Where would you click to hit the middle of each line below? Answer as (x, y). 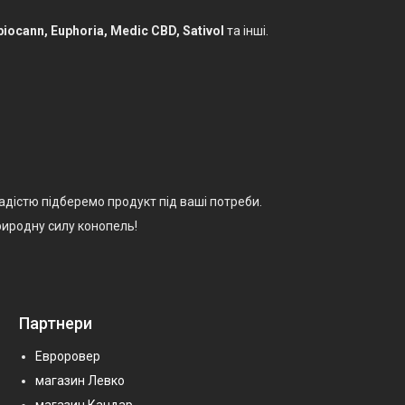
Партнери (55, 323)
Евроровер (67, 356)
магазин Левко (80, 380)
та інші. (246, 30)
